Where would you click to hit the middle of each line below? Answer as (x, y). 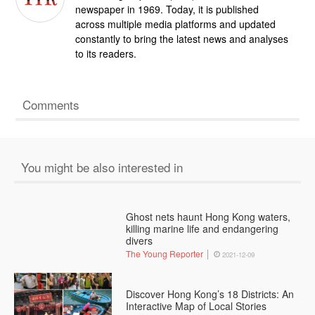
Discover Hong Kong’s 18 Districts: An (210, 294)
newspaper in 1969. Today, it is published (167, 9)
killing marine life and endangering (202, 229)
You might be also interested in (102, 167)
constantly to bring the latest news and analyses (182, 38)
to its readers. (106, 53)
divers (140, 241)
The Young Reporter (165, 254)
